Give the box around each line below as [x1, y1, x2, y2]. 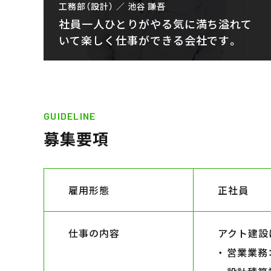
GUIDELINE [44, 110, 96, 122]
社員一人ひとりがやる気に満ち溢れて [59, 16, 253, 31]
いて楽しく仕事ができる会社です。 [59, 32, 240, 48]
